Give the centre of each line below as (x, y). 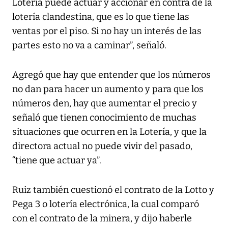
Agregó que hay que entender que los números (111, 75)
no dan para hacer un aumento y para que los (108, 89)
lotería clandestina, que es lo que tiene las (101, 17)
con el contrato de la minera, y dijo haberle (102, 218)
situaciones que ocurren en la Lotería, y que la (109, 132)
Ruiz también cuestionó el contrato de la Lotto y (113, 190)
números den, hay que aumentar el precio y (105, 103)
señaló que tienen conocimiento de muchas (104, 117)
